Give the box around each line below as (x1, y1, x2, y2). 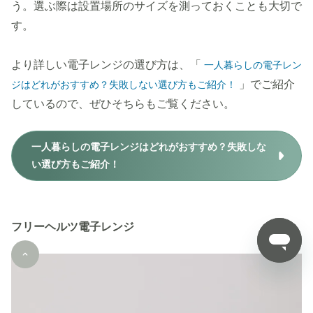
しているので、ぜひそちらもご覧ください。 (11, 98, 235, 110)
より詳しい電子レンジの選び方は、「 (11, 59, 204, 71)
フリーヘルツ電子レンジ (11, 221, 134, 233)
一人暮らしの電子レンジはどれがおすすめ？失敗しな (31, 141, 266, 153)
